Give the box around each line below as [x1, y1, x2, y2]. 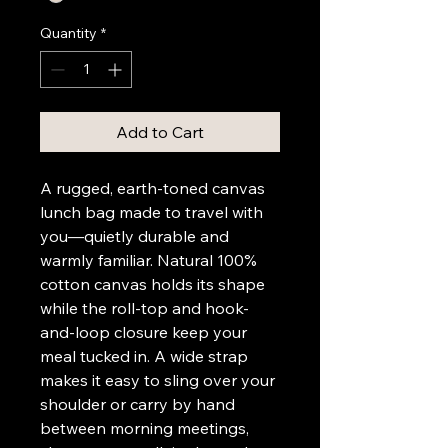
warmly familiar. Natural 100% [40, 250, 261, 271]
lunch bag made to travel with [40, 202, 267, 223]
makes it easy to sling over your [40, 370, 279, 391]
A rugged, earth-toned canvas [40, 178, 269, 199]
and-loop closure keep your [40, 322, 251, 343]
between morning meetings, [40, 418, 253, 439]
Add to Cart [116, 122, 204, 143]
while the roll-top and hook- [40, 298, 249, 319]
